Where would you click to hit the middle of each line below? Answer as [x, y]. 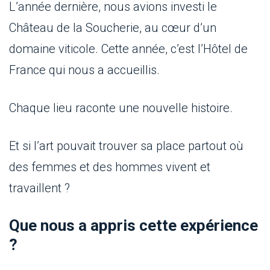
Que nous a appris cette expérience [133, 226]
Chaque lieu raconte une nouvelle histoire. [121, 108]
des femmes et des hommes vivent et [110, 167]
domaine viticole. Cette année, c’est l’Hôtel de [128, 49]
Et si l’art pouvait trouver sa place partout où [126, 146]
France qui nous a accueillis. [84, 70]
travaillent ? [39, 188]
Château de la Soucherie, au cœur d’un [113, 28]
